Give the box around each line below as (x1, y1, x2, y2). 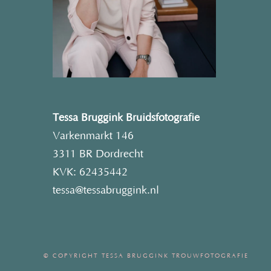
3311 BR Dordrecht (53, 148, 143, 161)
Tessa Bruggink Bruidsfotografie (53, 112, 205, 125)
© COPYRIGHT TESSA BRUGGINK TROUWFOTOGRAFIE (44, 253, 249, 260)
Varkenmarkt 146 (53, 130, 134, 143)
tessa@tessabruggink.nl (53, 184, 159, 197)
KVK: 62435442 (53, 166, 128, 179)
